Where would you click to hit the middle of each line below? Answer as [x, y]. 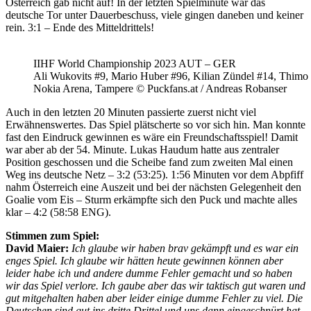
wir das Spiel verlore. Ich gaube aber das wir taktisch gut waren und [155, 286]
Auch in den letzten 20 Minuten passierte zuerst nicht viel [131, 112]
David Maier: [37, 249]
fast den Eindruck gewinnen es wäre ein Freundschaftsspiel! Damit [152, 137]
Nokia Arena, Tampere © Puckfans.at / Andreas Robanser [160, 89]
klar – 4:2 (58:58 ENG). [58, 212]
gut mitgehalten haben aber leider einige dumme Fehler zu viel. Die [154, 299]
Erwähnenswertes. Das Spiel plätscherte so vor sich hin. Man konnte [155, 125]
